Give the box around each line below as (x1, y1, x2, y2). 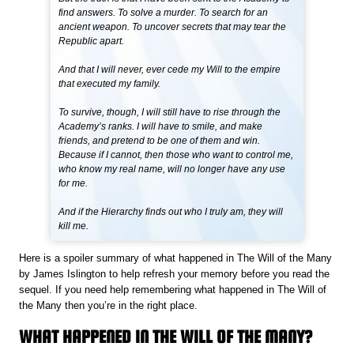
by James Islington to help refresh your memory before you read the (19, 268, 330, 281)
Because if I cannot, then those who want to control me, (58, 149, 294, 161)
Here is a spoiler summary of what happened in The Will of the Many (19, 252, 333, 265)
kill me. (58, 220, 89, 232)
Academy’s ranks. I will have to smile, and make (58, 121, 263, 133)
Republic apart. (58, 36, 125, 47)
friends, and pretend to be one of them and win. (58, 135, 261, 147)
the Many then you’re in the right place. (19, 299, 198, 312)
